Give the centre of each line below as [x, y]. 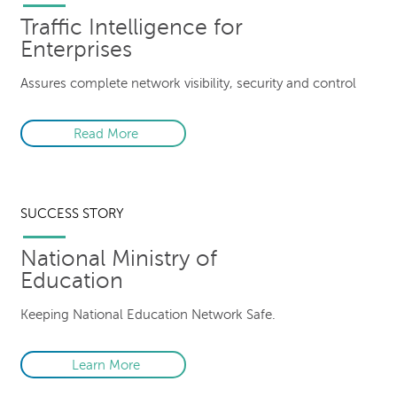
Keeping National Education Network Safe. [148, 314]
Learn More [105, 365]
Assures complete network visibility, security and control [188, 83]
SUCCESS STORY [72, 213]
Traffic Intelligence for [132, 27]
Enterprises [76, 49]
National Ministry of [119, 258]
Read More [105, 133]
